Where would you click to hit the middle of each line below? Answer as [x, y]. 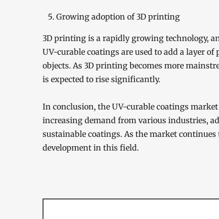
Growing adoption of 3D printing [118, 17]
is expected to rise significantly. [101, 79]
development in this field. [91, 148]
